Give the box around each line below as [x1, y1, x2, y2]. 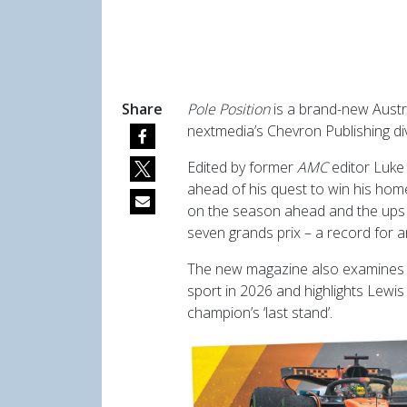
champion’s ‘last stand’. [187, 303, 333, 323]
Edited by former [187, 157, 297, 177]
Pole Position [187, 99, 270, 119]
